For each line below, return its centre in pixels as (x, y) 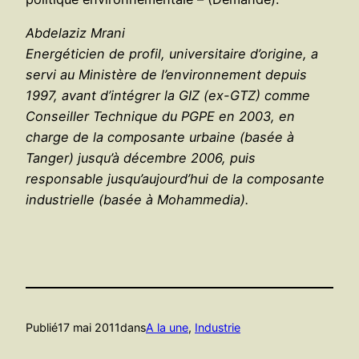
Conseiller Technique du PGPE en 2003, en (160, 116)
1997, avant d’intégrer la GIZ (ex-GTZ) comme (168, 95)
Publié (42, 328)
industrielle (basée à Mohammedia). (137, 199)
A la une (167, 328)
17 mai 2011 (89, 328)
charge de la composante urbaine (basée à (160, 137)
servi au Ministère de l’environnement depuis (166, 74)
